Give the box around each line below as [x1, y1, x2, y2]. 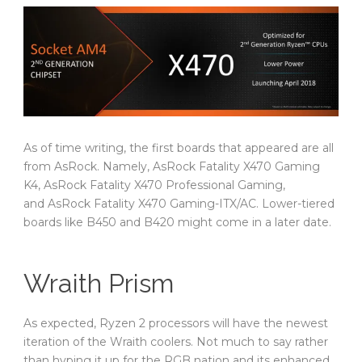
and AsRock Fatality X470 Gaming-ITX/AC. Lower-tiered [23, 196, 335, 212]
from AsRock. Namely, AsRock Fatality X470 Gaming [23, 159, 320, 175]
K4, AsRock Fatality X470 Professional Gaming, [23, 178, 285, 193]
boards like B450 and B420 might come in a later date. [23, 215, 331, 230]
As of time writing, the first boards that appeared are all [23, 141, 334, 156]
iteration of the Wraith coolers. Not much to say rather [23, 335, 328, 350]
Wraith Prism [23, 268, 174, 299]
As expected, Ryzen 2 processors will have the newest [23, 316, 328, 331]
